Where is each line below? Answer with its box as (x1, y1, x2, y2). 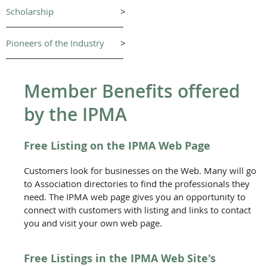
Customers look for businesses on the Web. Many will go (24, 164, 256, 176)
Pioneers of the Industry (6, 36, 104, 49)
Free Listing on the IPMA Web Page (24, 138, 210, 153)
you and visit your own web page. (24, 216, 162, 229)
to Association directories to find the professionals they (24, 177, 250, 190)
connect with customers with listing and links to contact (24, 203, 251, 216)
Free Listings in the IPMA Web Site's (24, 250, 216, 266)
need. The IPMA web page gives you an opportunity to (24, 190, 246, 203)
